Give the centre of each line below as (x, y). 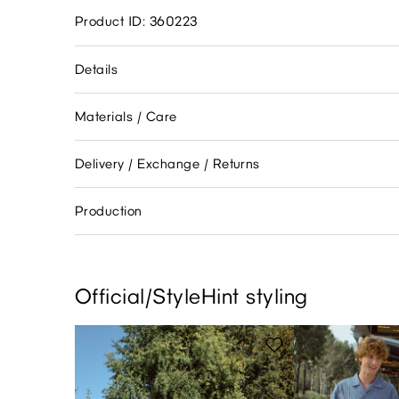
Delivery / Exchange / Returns (167, 163)
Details (97, 69)
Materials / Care (126, 116)
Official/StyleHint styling (191, 296)
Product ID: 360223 (136, 21)
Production (109, 211)
